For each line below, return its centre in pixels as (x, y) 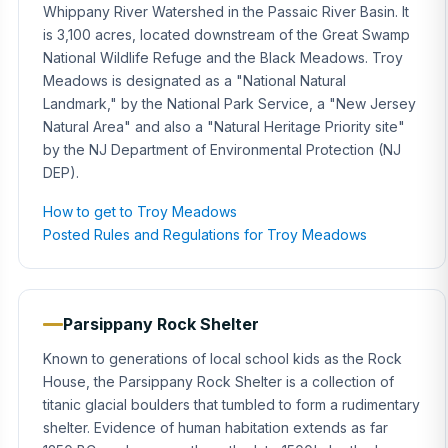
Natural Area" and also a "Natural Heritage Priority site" (224, 126)
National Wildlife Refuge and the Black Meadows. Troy (223, 57)
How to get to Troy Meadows (140, 211)
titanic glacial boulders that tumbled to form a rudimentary (231, 404)
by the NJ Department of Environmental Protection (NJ (222, 149)
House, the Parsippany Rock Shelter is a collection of (218, 381)
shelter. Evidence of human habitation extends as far (215, 427)
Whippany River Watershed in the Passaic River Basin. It (226, 11)
